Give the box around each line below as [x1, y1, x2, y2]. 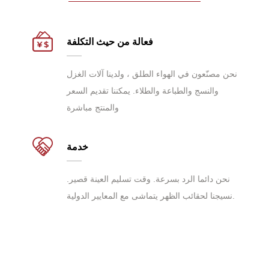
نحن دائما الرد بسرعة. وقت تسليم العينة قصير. [66, 174, 230, 184]
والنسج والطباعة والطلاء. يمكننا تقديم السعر [66, 85, 219, 95]
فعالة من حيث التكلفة [66, 36, 153, 47]
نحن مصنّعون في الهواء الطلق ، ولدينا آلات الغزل [66, 68, 237, 79]
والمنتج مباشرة [66, 102, 119, 112]
